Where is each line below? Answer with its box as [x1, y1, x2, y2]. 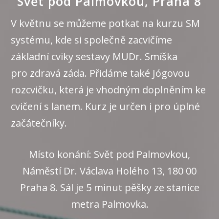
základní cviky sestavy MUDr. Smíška [11, 50, 178, 63]
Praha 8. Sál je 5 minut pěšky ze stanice [20, 181, 199, 194]
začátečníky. [11, 116, 70, 130]
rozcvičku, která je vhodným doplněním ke [11, 83, 206, 96]
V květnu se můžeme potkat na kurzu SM [11, 17, 200, 30]
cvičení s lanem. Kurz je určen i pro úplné [11, 100, 200, 113]
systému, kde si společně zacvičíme [11, 33, 173, 46]
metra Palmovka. [70, 197, 149, 211]
